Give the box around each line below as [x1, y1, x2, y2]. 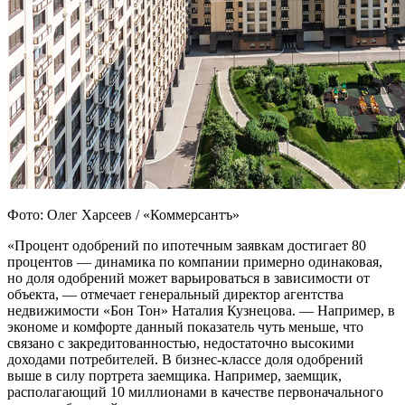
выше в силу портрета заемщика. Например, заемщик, [7, 368, 342, 384]
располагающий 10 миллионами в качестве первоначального [7, 384, 383, 400]
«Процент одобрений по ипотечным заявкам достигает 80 [7, 238, 366, 254]
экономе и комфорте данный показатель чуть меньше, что [7, 319, 363, 335]
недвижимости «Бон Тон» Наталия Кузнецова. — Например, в [7, 303, 395, 319]
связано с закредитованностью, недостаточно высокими [7, 335, 354, 352]
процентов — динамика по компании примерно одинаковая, [7, 254, 382, 270]
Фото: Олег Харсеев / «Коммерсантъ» [7, 207, 240, 223]
